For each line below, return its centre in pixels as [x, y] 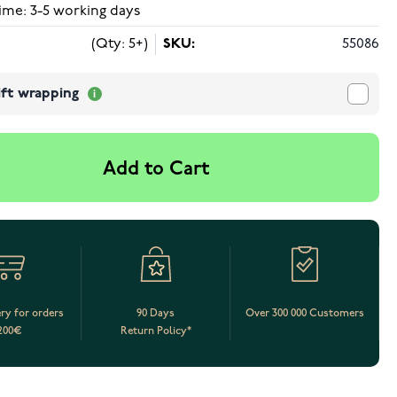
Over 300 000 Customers [304, 313]
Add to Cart [156, 170]
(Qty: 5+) [120, 44]
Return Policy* [156, 331]
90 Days [156, 313]
